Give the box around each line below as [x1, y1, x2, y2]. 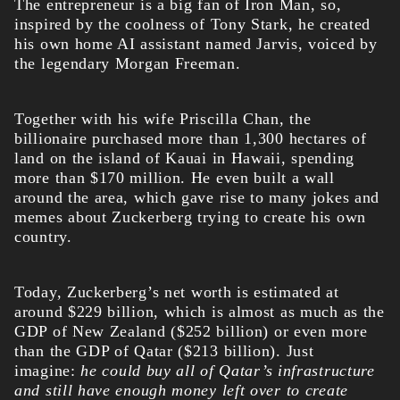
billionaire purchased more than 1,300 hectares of [14, 129, 367, 148]
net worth [164, 283, 232, 302]
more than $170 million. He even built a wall [14, 169, 335, 187]
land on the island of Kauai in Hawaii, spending [14, 149, 354, 168]
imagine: [14, 362, 81, 380]
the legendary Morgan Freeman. [14, 54, 241, 73]
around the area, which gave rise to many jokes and [14, 188, 380, 207]
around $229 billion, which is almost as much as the [14, 303, 385, 321]
